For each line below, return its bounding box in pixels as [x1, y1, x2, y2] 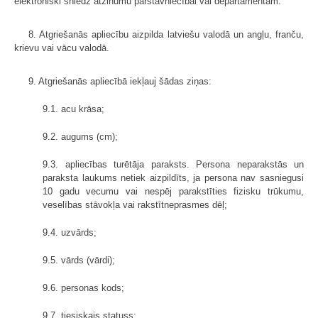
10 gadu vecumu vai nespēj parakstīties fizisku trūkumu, [43, 185, 304, 197]
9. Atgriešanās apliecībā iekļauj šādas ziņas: [28, 75, 212, 87]
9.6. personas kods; [43, 282, 124, 293]
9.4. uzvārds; [43, 226, 97, 238]
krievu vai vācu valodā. [14, 42, 109, 53]
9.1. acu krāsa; [43, 103, 104, 114]
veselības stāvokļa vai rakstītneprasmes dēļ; [43, 199, 227, 210]
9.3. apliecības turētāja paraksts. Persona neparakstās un [43, 158, 304, 170]
